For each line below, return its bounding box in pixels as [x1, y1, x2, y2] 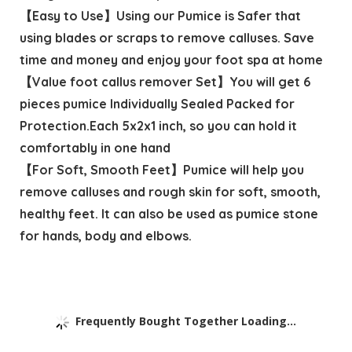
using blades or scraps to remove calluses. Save [19, 29, 314, 46]
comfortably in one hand [19, 139, 170, 156]
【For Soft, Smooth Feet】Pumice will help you [19, 161, 304, 178]
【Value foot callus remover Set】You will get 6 [19, 73, 310, 90]
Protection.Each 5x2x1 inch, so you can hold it [19, 117, 297, 134]
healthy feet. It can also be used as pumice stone [19, 205, 318, 222]
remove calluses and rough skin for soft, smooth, [19, 183, 321, 200]
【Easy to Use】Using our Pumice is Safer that [19, 7, 301, 24]
